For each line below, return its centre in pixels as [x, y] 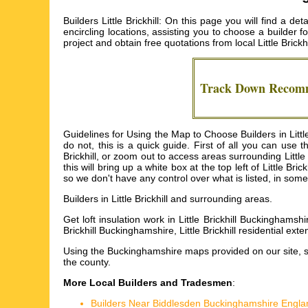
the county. [87, 262]
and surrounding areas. [220, 199]
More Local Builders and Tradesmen [148, 283]
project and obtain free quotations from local [161, 43]
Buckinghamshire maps [158, 251]
